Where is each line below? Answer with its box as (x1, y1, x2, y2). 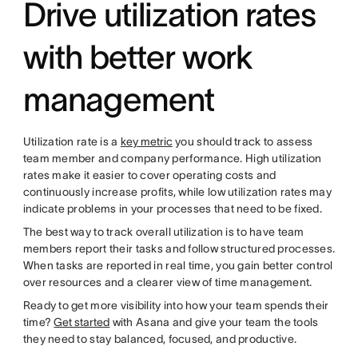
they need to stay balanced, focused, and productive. (22, 332, 297, 345)
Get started (54, 316, 110, 328)
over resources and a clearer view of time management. (22, 276, 312, 288)
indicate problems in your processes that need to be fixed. (22, 202, 322, 215)
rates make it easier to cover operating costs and (22, 169, 276, 181)
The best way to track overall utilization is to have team (22, 225, 304, 238)
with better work (22, 38, 253, 75)
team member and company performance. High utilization (22, 152, 322, 165)
